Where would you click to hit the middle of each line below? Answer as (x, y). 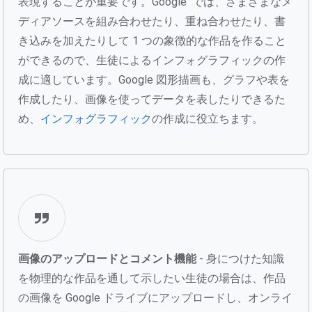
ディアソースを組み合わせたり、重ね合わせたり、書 (152, 21)
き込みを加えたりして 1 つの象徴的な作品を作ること (152, 40)
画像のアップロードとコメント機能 (107, 258)
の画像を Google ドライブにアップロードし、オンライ (155, 297)
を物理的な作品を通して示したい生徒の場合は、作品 (152, 278)
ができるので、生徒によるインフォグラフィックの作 (152, 60)
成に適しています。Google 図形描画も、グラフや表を (154, 79)
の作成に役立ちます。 (208, 118)
